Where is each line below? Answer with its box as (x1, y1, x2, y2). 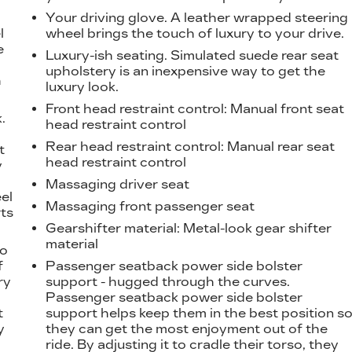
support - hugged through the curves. (46, 273, 291, 289)
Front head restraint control (46, 101, 225, 116)
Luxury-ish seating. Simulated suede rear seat (46, 47, 339, 63)
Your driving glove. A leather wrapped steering (46, 9, 349, 25)
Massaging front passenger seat (46, 198, 255, 214)
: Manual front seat (224, 101, 345, 116)
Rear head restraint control (46, 138, 222, 154)
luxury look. (46, 79, 119, 94)
